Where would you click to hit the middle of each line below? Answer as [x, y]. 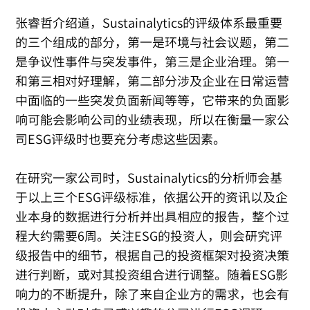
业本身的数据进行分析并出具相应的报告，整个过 [153, 217]
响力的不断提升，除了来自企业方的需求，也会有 [153, 294]
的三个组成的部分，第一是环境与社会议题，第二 [153, 42]
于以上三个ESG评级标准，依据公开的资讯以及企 [152, 197]
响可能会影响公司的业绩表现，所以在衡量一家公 [153, 120]
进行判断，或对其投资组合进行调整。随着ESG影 [152, 275]
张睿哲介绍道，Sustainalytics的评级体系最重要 [149, 23]
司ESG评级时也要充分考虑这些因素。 [121, 139]
